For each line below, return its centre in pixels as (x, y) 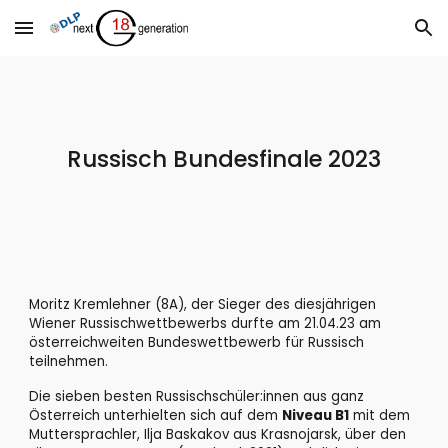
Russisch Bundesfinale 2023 (224, 159)
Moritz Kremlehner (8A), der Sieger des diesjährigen (203, 304)
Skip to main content (87, 37)
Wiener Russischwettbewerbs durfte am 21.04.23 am (205, 323)
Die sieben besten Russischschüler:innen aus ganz (197, 396)
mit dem (380, 415)
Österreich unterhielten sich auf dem (156, 415)
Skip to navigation (369, 37)
